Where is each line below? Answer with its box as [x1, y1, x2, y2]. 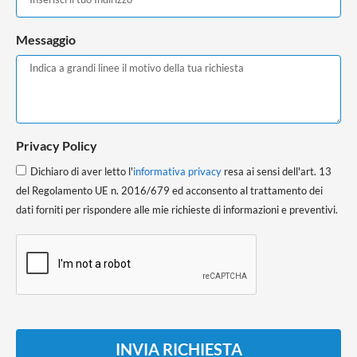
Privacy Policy [16, 138, 97, 154]
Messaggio [16, 32, 76, 48]
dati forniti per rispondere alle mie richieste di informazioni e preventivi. [16, 203, 338, 217]
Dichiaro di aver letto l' [30, 165, 133, 178]
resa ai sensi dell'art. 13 [222, 165, 331, 178]
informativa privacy [133, 165, 222, 178]
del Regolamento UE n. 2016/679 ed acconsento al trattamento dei [16, 184, 323, 198]
